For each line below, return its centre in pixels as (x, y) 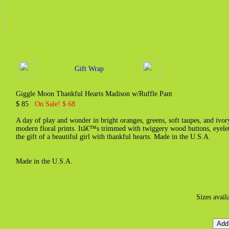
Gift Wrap (89, 69)
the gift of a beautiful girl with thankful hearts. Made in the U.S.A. (113, 137)
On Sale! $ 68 (55, 104)
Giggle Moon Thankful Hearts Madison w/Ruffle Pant (94, 94)
